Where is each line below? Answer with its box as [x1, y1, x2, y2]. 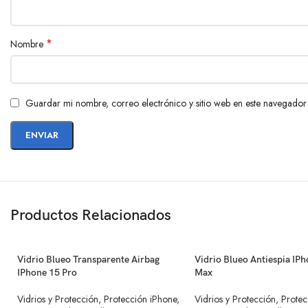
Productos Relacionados [10, 206, 171, 225]
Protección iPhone [104, 291, 177, 306]
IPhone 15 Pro [17, 266, 77, 278]
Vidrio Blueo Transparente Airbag [17, 253, 159, 265]
